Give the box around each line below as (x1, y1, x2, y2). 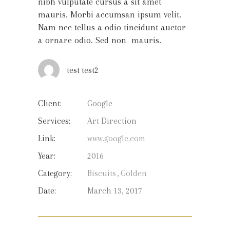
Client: (38, 99, 62, 108)
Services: (38, 116, 70, 126)
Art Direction (87, 116, 137, 126)
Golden (121, 168, 147, 178)
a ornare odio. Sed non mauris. (38, 35, 161, 45)
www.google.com (87, 133, 145, 143)
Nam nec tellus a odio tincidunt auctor (38, 22, 186, 32)
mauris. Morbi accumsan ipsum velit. (38, 9, 181, 20)
